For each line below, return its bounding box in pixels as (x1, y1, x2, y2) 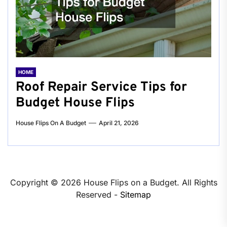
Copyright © (10, 177, 61, 187)
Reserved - (76, 190, 120, 200)
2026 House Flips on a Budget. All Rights (60, 177, 217, 187)
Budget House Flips (16, 95, 135, 111)
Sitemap (120, 190, 151, 200)
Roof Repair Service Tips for (16, 79, 187, 96)
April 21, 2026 (99, 119, 139, 127)
